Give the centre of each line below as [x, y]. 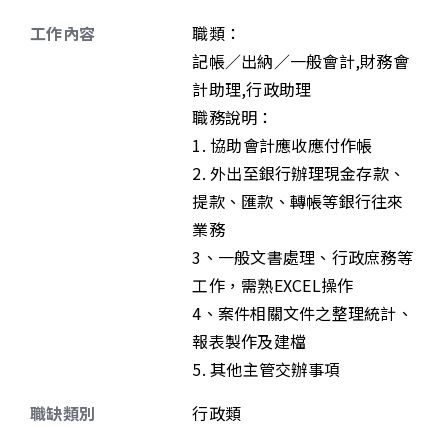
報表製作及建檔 [249, 341]
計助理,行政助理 [252, 89]
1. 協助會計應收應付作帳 [282, 145]
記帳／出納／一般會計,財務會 [300, 61]
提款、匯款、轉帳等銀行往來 [298, 201]
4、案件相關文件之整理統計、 [302, 313]
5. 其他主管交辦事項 [266, 369]
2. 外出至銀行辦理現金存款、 [298, 173]
